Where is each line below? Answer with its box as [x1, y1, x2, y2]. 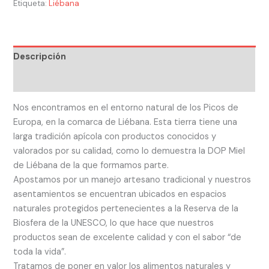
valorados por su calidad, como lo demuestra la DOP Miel [13, 145, 246, 157]
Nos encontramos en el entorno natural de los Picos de [13, 101, 239, 113]
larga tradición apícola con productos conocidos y [13, 130, 217, 142]
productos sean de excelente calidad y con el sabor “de [13, 231, 242, 243]
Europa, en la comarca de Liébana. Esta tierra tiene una [13, 116, 238, 128]
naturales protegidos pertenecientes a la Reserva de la [13, 202, 239, 214]
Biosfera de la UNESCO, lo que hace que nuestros [13, 217, 214, 229]
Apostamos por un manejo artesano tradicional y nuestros [13, 174, 252, 186]
